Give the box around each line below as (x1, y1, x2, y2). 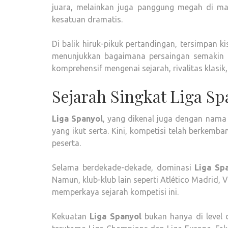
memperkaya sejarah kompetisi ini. (52, 187, 179, 196)
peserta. (52, 138, 81, 148)
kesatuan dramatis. (52, 15, 123, 24)
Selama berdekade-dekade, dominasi (52, 163, 195, 172)
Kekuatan (52, 212, 90, 221)
